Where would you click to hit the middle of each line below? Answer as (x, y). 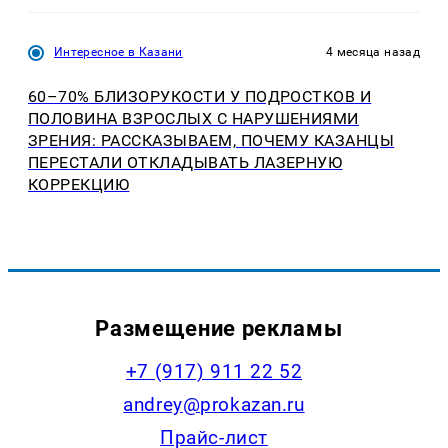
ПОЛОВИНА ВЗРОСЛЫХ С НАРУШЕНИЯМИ (193, 119)
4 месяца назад (372, 51)
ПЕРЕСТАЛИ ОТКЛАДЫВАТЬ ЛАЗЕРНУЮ (185, 163)
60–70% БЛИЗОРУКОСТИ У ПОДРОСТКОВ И (200, 97)
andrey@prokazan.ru (214, 404)
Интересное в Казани (118, 51)
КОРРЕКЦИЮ (79, 185)
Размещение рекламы (219, 327)
